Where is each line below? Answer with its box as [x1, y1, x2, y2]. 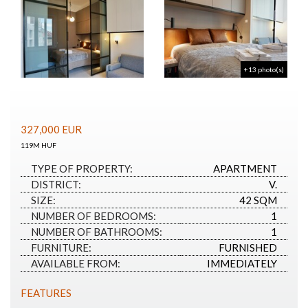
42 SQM [239, 193, 277, 206]
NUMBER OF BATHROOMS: [31, 225, 162, 238]
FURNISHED [219, 241, 277, 254]
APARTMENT [213, 162, 277, 175]
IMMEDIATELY [207, 256, 277, 269]
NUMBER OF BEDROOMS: [31, 209, 156, 222]
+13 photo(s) [244, 65, 284, 74]
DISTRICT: [31, 177, 81, 190]
